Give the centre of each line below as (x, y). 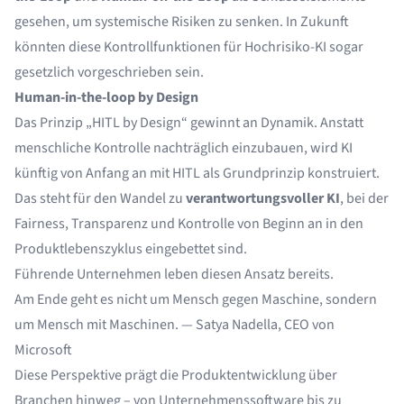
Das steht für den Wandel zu (100, 198)
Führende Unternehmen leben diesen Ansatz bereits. (174, 274)
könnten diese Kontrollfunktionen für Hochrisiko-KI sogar (189, 47)
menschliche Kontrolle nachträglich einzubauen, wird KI (184, 148)
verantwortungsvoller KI (263, 198)
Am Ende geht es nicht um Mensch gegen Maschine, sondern (196, 299)
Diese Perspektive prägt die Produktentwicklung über (176, 375)
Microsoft (43, 350)
